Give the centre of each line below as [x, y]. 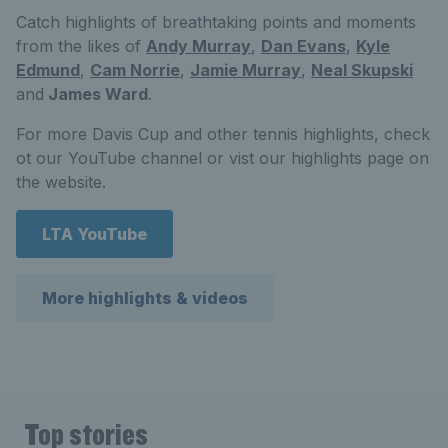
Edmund [48, 70]
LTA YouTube [94, 234]
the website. [61, 182]
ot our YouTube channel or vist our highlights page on [222, 158]
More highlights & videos [145, 298]
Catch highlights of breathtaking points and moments [216, 22]
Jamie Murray [245, 70]
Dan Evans [303, 46]
